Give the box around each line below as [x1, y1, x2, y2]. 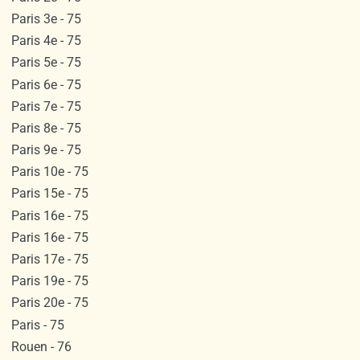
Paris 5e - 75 [10, 55, 81, 71]
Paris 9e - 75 [10, 142, 81, 158]
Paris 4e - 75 [10, 33, 81, 49]
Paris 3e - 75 [10, 10, 81, 27]
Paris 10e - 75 [10, 164, 88, 180]
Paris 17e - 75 [10, 252, 88, 268]
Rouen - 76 [10, 338, 72, 354]
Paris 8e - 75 [10, 120, 81, 136]
